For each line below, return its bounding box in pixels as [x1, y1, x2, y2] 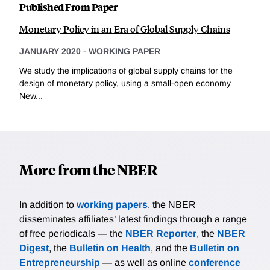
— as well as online [100, 257, 189, 268]
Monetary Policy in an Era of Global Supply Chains [19, 22, 230, 36]
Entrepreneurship [19, 257, 100, 268]
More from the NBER [19, 159, 157, 179]
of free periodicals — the [19, 228, 125, 239]
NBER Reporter [125, 228, 196, 239]
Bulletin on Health [69, 242, 151, 253]
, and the [151, 242, 190, 253]
